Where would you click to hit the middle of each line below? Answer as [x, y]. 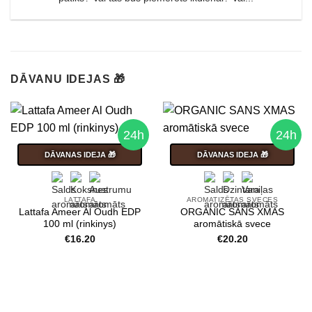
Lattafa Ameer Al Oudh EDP [80, 212]
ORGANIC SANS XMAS [232, 212]
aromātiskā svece [232, 224]
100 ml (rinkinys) [80, 224]
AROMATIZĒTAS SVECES [232, 200]
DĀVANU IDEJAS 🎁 [68, 79]
